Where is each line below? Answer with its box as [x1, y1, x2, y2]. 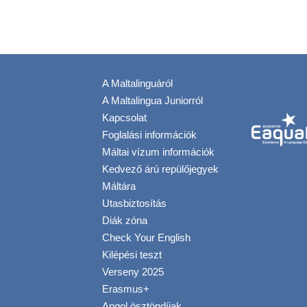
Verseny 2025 [102, 266, 164, 278]
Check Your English [102, 232, 191, 244]
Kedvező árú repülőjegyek [102, 163, 219, 175]
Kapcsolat [102, 112, 147, 124]
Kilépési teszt [102, 249, 162, 261]
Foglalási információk [102, 129, 197, 141]
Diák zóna [102, 214, 147, 227]
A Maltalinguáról [102, 77, 173, 90]
